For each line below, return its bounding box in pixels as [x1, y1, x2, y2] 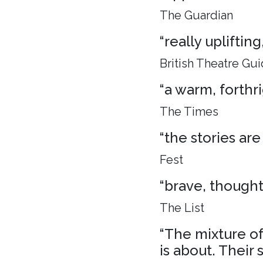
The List [160, 200, 204, 215]
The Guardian [160, 8, 233, 22]
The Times [160, 104, 218, 119]
